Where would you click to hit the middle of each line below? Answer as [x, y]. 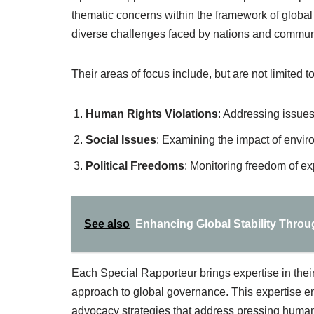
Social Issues [121, 140]
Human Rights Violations [152, 114]
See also [107, 224]
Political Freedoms [135, 166]
